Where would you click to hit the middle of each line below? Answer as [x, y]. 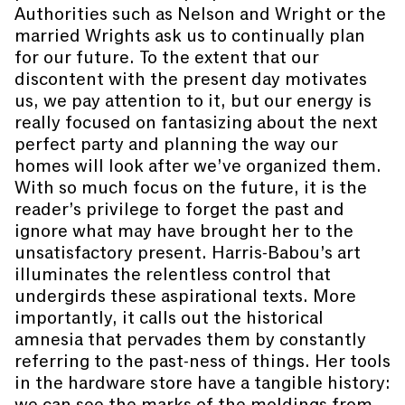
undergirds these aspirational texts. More [185, 296]
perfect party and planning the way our [176, 144]
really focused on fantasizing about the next [196, 122]
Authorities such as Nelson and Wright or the [200, 14]
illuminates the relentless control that [173, 274]
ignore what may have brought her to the [184, 231]
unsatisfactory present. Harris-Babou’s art [188, 253]
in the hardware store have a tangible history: [202, 383]
